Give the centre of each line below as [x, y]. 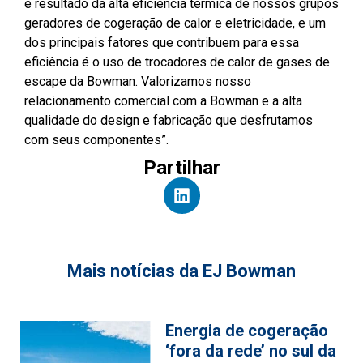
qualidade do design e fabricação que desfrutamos [169, 120]
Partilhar [181, 167]
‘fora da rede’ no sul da [251, 350]
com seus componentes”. [96, 139]
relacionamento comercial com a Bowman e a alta [163, 100]
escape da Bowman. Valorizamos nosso [138, 81]
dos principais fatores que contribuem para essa [162, 42]
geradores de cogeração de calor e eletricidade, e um [175, 23]
